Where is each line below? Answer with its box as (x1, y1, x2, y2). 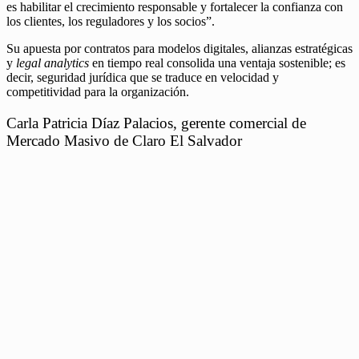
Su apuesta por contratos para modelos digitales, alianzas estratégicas (6, 42, 353, 56)
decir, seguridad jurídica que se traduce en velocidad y (6, 71, 279, 85)
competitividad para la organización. (6, 85, 189, 99)
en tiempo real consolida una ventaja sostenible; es (89, 56, 345, 71)
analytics (44, 56, 89, 71)
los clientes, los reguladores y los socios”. (6, 14, 215, 29)
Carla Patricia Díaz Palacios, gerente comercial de (6, 114, 306, 131)
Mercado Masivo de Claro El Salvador (6, 131, 242, 149)
